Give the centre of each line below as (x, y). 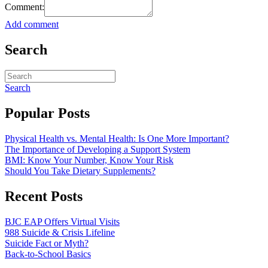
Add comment (32, 25)
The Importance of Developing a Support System (98, 149)
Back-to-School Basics (48, 254)
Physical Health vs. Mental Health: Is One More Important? (117, 138)
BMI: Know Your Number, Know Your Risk (89, 160)
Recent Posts (44, 196)
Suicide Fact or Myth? (47, 243)
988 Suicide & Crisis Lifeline (60, 232)
